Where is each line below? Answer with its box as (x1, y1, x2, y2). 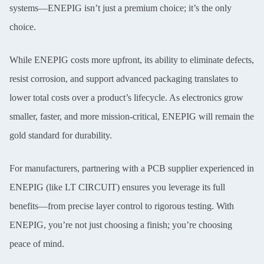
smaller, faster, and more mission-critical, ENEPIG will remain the (9, 111, 254, 121)
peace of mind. (9, 239, 64, 249)
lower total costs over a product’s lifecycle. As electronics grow (9, 93, 243, 103)
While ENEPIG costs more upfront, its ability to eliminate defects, (9, 55, 254, 65)
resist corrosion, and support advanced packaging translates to (9, 74, 238, 84)
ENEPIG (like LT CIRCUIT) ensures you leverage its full (9, 182, 225, 192)
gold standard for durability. (9, 130, 112, 140)
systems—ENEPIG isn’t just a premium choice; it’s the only (9, 3, 232, 13)
